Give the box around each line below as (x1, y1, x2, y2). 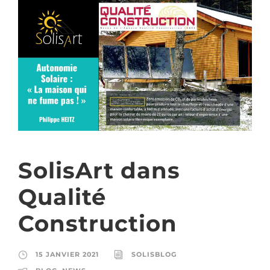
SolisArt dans (18, 157, 180, 184)
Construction (18, 210, 177, 237)
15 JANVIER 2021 (36, 250, 99, 259)
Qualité (18, 183, 106, 210)
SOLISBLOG (131, 250, 177, 259)
